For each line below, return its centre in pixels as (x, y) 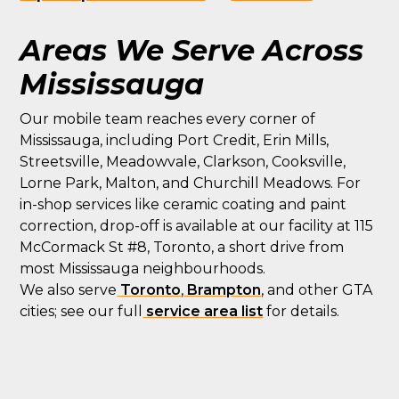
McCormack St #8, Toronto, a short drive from (182, 247)
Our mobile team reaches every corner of (168, 119)
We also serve (69, 290)
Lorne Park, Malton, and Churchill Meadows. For (191, 183)
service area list (203, 311)
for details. (301, 311)
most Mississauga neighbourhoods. (143, 269)
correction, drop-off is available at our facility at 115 (197, 226)
